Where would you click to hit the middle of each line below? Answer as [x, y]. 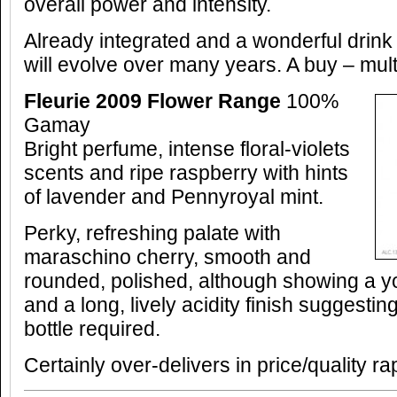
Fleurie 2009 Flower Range [152, 101]
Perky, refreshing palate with [152, 234]
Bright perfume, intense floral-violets [187, 149]
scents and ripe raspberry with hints [186, 173]
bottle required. [92, 329]
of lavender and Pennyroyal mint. [174, 197]
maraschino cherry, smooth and [167, 257]
